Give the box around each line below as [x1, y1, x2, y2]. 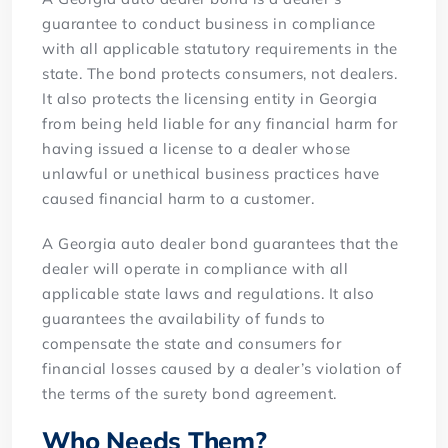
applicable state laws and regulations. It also [42, 283, 375, 303]
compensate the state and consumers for [42, 333, 342, 353]
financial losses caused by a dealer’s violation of [42, 358, 402, 378]
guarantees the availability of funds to [42, 308, 326, 328]
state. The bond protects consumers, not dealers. [42, 63, 398, 83]
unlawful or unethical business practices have [42, 163, 380, 183]
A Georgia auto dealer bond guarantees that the [42, 233, 399, 253]
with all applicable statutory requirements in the [42, 38, 398, 58]
